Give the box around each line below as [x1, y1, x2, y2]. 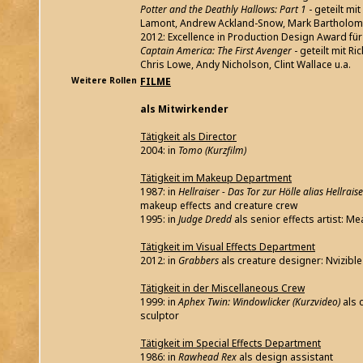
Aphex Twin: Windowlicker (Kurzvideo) [176, 295, 343, 310]
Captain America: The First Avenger [140, 44, 292, 58]
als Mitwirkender [140, 102, 228, 117]
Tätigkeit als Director [140, 130, 237, 144]
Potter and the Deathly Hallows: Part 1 [140, 2, 306, 17]
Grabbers [178, 254, 221, 268]
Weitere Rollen [71, 75, 137, 87]
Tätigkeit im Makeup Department [140, 171, 292, 186]
